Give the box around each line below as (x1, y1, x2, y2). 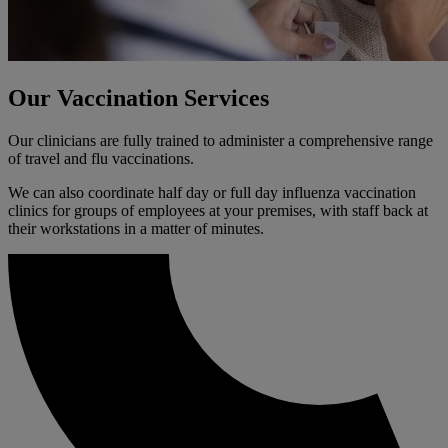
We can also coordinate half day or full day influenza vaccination (8, 184, 416, 202)
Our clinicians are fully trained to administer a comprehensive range (8, 132, 433, 150)
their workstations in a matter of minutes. (8, 220, 268, 238)
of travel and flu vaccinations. (8, 150, 198, 168)
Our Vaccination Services (8, 85, 269, 112)
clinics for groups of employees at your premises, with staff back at (8, 202, 428, 220)
